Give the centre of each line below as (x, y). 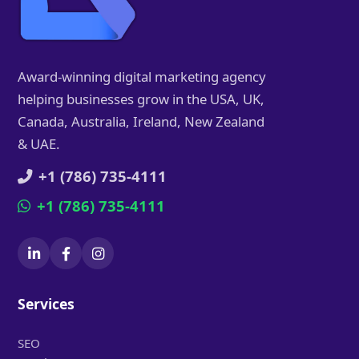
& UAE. (39, 144)
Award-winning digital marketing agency (142, 77)
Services (46, 304)
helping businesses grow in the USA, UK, (141, 99)
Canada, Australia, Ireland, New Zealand (141, 122)
